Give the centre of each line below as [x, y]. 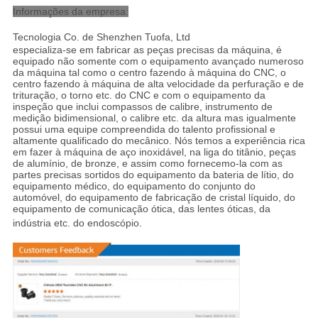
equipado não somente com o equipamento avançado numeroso [158, 61]
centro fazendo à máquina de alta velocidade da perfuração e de [158, 83]
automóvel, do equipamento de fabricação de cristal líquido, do [154, 197]
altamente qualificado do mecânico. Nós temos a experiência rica [159, 140]
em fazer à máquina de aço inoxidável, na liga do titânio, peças [154, 152]
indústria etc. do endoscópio [76, 223]
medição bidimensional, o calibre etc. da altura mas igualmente [154, 117]
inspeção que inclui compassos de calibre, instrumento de [142, 106]
